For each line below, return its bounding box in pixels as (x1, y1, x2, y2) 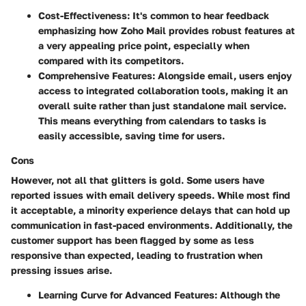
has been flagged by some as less (93, 234, 254, 246)
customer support (11, 234, 93, 246)
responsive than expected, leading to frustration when (11, 249, 262, 261)
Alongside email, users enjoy (155, 70, 292, 81)
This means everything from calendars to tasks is (38, 115, 266, 126)
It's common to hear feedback (130, 10, 269, 21)
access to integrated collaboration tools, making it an (38, 85, 288, 96)
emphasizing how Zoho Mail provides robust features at (38, 25, 295, 36)
